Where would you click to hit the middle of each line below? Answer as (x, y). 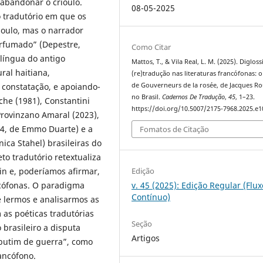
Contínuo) (151, 197)
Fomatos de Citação (175, 129)
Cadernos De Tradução (194, 97)
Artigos (146, 238)
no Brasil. (147, 97)
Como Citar (151, 47)
